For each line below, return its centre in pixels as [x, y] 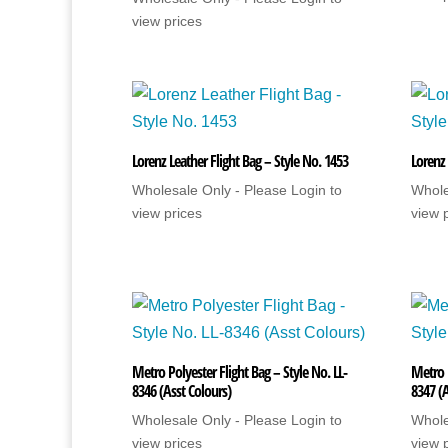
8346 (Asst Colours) [181, 390]
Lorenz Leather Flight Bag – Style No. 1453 [240, 160]
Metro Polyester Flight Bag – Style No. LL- [239, 371]
